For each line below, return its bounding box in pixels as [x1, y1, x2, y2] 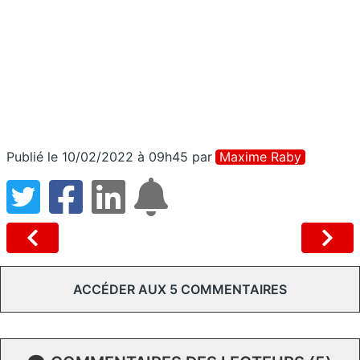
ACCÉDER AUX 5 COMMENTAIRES [73, 281, 287, 298]
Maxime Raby [219, 149, 301, 166]
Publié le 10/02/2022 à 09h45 [6, 149, 188, 166]
